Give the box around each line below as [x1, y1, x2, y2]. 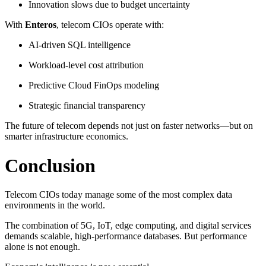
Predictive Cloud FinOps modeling [28, 80, 159, 91]
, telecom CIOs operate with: [56, 20, 164, 30]
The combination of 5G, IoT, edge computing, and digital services [5, 220, 251, 230]
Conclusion [5, 154, 96, 176]
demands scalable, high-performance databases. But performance [5, 230, 247, 241]
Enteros [25, 20, 56, 30]
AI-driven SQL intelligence [28, 40, 131, 50]
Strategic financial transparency [28, 100, 145, 111]
